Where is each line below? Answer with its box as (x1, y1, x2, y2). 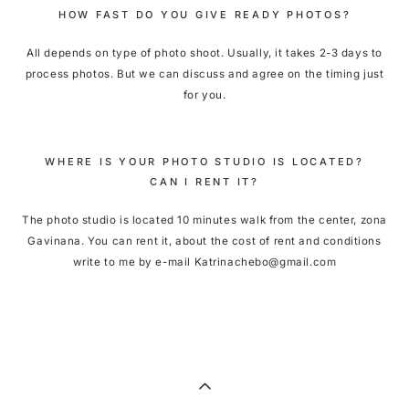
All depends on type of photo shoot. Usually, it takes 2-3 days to (26, 46, 383, 59)
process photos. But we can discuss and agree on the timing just (25, 67, 384, 80)
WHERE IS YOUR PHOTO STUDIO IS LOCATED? (45, 154, 364, 168)
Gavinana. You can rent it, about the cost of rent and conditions (27, 234, 382, 247)
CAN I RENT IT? (150, 174, 259, 188)
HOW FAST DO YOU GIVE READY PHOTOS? (58, 7, 351, 21)
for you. (183, 88, 226, 101)
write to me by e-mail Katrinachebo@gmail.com (72, 255, 337, 268)
